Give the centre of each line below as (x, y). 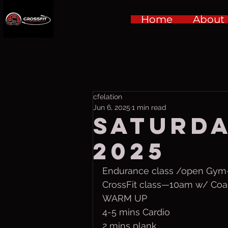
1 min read (149, 107)
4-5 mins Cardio (136, 212)
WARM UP (126, 198)
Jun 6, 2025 (112, 107)
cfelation (108, 97)
